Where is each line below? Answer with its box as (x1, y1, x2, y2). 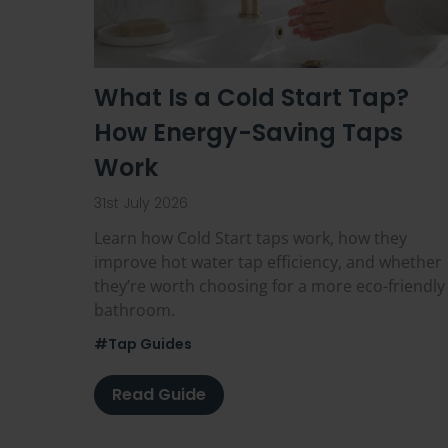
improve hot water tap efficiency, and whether (94, 251, 442, 274)
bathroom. (94, 299, 175, 322)
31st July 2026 (94, 193, 188, 214)
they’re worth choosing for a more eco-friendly (94, 275, 445, 298)
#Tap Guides (94, 334, 192, 355)
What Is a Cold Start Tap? (94, 81, 409, 115)
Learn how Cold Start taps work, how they (94, 227, 407, 250)
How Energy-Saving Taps (94, 116, 403, 150)
